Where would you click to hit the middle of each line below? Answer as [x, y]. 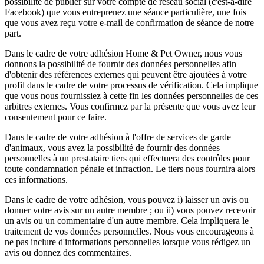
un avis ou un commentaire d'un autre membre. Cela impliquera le [127, 220]
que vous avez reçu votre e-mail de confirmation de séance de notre [129, 22]
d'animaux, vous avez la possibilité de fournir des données [112, 147]
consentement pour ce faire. [56, 117]
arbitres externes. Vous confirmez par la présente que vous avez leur [130, 106]
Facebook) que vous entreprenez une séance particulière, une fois [126, 12]
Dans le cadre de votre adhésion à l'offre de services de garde [118, 137]
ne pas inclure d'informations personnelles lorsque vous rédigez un [128, 242]
